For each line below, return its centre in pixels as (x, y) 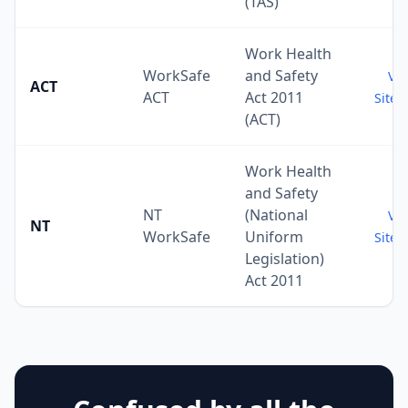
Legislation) (285, 259)
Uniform (274, 237)
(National (276, 215)
